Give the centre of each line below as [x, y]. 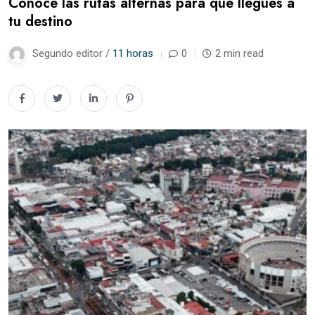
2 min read [239, 53]
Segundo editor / [72, 53]
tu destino [40, 21]
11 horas [133, 53]
